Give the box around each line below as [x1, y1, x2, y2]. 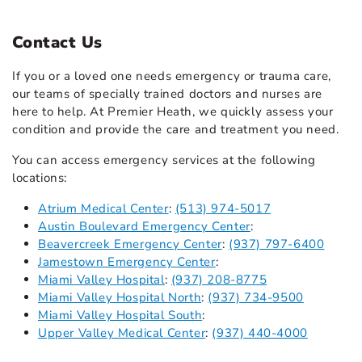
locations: [12, 170, 67, 187]
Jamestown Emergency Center [38, 254, 216, 271]
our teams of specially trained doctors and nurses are [12, 86, 322, 103]
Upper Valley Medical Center [38, 325, 206, 342]
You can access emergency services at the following [12, 152, 317, 169]
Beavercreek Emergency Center [38, 236, 222, 253]
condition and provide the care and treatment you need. [12, 121, 339, 138]
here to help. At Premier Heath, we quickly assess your [12, 103, 334, 120]
